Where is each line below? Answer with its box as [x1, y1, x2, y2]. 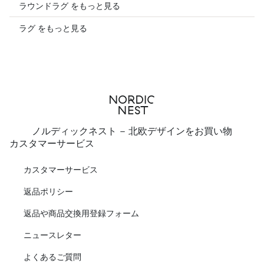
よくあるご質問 [24, 252, 81, 262]
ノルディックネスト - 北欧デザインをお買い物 [32, 126, 232, 136]
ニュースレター [24, 230, 81, 240]
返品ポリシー [24, 186, 73, 196]
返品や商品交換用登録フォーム [24, 208, 139, 218]
